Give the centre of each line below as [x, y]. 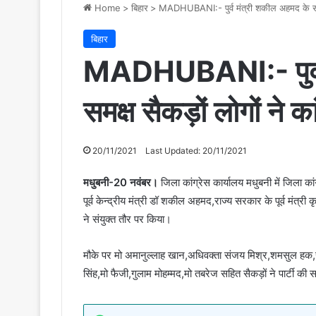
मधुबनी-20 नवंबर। [121, 182]
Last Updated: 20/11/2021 [196, 150]
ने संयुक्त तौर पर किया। [127, 219]
